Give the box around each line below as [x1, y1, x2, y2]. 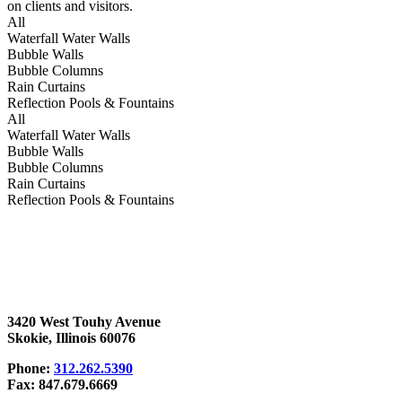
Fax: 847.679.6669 [7, 377, 118, 393]
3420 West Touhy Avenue [7, 314, 161, 330]
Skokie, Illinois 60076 [7, 330, 135, 346]
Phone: [7, 361, 54, 377]
